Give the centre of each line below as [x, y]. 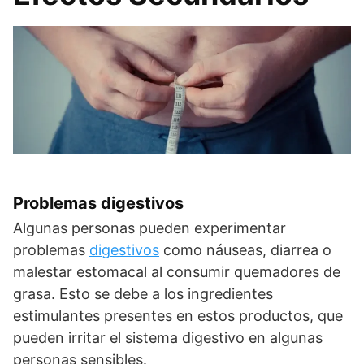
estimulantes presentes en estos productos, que [178, 316]
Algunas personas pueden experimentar [149, 228]
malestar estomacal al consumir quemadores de [177, 272]
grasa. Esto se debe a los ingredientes [143, 294]
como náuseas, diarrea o [245, 250]
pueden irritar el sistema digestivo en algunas [168, 338]
